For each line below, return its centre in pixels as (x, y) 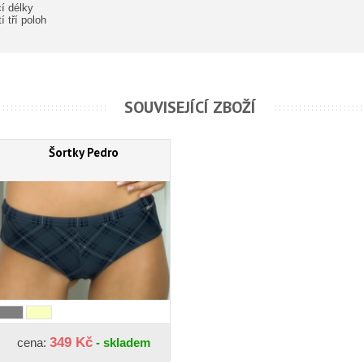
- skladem (121, 342)
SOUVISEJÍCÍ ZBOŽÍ (190, 107)
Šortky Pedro (84, 152)
